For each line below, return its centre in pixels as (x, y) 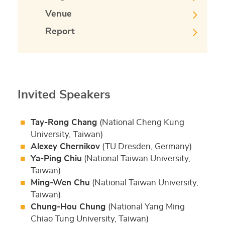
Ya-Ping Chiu (56, 158)
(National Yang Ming (146, 206)
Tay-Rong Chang (65, 122)
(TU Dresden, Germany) (146, 146)
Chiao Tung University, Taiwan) (89, 218)
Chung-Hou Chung (69, 206)
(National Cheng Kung (142, 122)
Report (60, 31)
